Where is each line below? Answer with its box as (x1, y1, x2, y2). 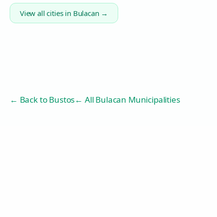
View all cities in (20, 8, 73, 18)
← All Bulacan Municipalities (75, 94, 180, 105)
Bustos (49, 94, 75, 105)
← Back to (10, 94, 49, 105)
